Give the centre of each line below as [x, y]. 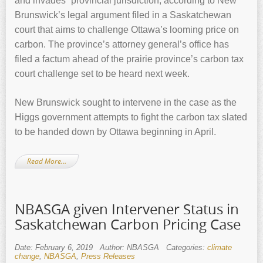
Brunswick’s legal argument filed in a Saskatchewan [123, 15]
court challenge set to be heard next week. [102, 73]
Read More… [47, 161]
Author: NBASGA [129, 247]
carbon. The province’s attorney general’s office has [122, 44]
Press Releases [108, 256]
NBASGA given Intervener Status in [127, 209]
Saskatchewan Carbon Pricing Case [128, 224]
